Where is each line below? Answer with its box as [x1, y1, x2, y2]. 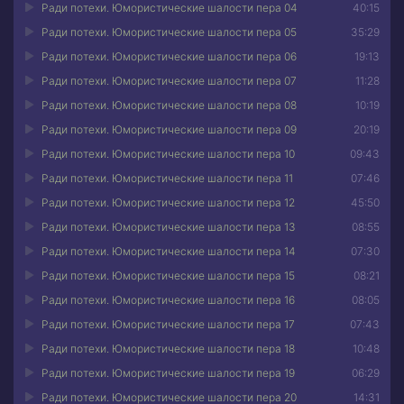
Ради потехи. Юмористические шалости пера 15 [41, 269, 295, 282]
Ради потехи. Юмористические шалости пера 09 [41, 123, 297, 136]
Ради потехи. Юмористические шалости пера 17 [41, 317, 295, 331]
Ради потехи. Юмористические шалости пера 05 [41, 25, 297, 39]
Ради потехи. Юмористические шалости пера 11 [41, 171, 293, 185]
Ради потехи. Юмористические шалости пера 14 [41, 244, 296, 258]
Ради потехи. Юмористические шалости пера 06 [41, 50, 297, 63]
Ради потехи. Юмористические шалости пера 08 [41, 98, 297, 112]
